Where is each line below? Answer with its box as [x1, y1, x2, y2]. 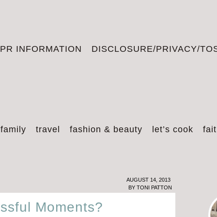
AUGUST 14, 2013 [126, 177, 170, 183]
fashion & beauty [70, 124, 142, 134]
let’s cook [152, 124, 193, 134]
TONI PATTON [137, 185, 172, 190]
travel [36, 124, 60, 134]
